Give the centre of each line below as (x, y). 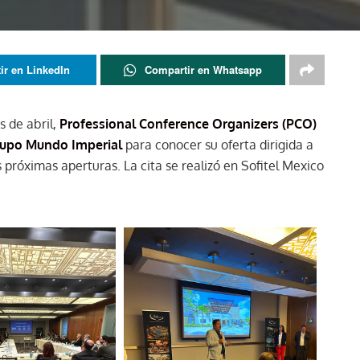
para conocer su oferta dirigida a (218, 145)
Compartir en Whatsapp (203, 70)
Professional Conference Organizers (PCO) (188, 124)
